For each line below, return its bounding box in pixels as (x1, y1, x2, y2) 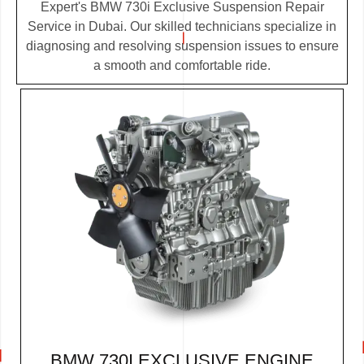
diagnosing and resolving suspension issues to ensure (25, 38, 339, 53)
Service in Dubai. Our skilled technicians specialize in (28, 19, 336, 33)
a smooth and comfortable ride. (93, 58, 271, 72)
